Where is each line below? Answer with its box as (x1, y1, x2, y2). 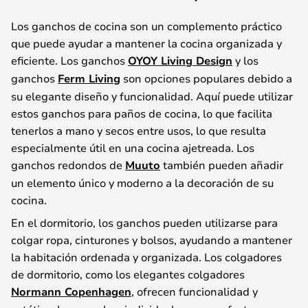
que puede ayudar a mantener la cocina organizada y (11, 35, 282, 50)
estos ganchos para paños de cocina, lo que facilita (11, 105, 272, 120)
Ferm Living (58, 70, 120, 86)
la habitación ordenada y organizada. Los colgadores (11, 249, 282, 264)
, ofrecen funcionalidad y (131, 283, 258, 298)
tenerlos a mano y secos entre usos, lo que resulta (11, 122, 266, 137)
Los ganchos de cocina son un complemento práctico (11, 18, 282, 33)
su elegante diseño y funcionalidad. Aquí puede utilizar (11, 88, 293, 103)
